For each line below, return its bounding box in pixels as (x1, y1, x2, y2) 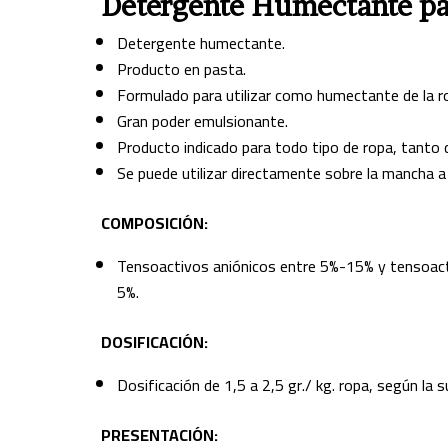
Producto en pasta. (116, 53, 246, 84)
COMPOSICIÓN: (100, 207, 208, 238)
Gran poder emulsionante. (116, 105, 288, 136)
